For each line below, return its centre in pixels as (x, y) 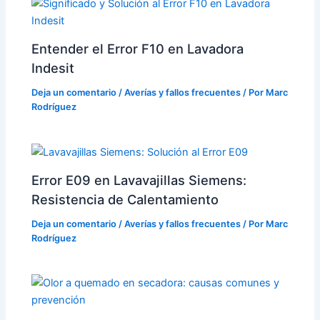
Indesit (53, 68)
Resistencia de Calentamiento (125, 200)
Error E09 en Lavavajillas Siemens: (139, 180)
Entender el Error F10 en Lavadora (138, 49)
